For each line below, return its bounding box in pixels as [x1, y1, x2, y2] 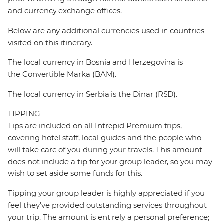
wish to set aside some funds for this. [8, 168, 142, 178]
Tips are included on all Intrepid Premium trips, [8, 121, 182, 131]
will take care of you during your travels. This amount [8, 145, 202, 155]
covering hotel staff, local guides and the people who [8, 133, 201, 143]
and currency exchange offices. [8, 6, 122, 16]
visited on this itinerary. [8, 38, 92, 48]
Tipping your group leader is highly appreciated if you [8, 188, 205, 198]
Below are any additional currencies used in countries [8, 26, 204, 36]
